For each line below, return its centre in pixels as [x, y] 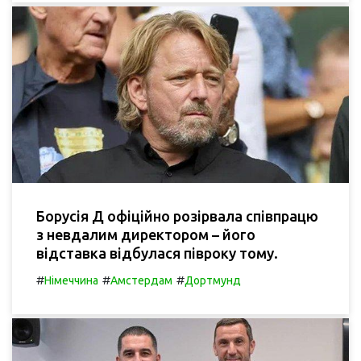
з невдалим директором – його [146, 234]
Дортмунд [213, 280]
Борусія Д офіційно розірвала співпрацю [177, 216]
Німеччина [71, 280]
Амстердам [141, 280]
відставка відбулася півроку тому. [157, 253]
